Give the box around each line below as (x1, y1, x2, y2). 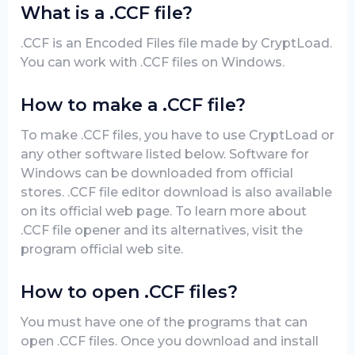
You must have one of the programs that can (21, 315, 307, 330)
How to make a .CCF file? (21, 94, 246, 116)
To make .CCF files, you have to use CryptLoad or (21, 128, 334, 143)
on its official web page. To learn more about (21, 204, 307, 219)
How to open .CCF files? (21, 281, 238, 303)
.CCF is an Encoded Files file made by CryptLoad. (21, 36, 332, 51)
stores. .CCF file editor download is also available (21, 185, 332, 200)
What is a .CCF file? (21, 2, 193, 24)
